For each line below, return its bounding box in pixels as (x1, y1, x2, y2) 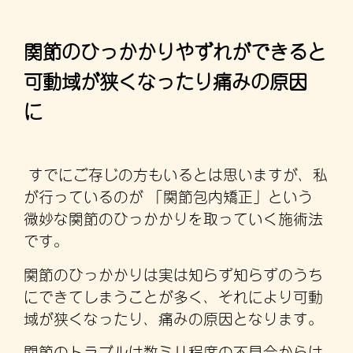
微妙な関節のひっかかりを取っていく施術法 (24, 207, 323, 228)
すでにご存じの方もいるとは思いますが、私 (24, 163, 328, 184)
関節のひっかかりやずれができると (24, 36, 326, 62)
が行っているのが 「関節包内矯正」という (24, 185, 313, 206)
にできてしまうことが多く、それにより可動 (24, 284, 323, 305)
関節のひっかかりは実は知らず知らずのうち (24, 262, 323, 283)
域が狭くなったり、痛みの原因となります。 (24, 307, 323, 327)
